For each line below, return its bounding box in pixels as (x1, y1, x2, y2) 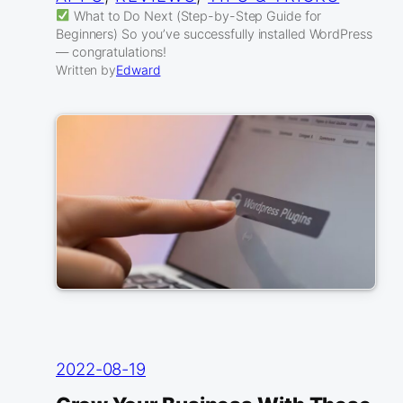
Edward (116, 61, 161, 77)
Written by (56, 61, 116, 77)
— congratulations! (56, 43, 167, 59)
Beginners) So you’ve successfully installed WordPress (56, 25, 372, 41)
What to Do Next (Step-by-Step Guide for (70, 7, 322, 23)
